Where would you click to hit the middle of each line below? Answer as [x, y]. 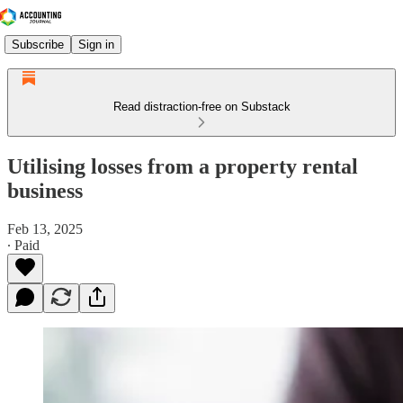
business [45, 190]
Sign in [96, 44]
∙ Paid [23, 245]
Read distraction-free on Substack [201, 107]
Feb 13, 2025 [45, 228]
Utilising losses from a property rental [183, 166]
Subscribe [38, 44]
